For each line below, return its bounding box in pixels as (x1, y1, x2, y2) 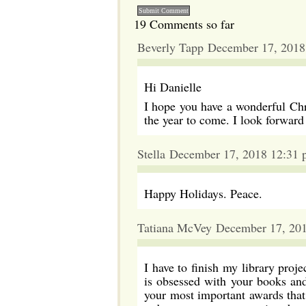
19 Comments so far (134, 16, 234, 32)
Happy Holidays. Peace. (144, 185, 262, 201)
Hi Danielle (144, 79, 201, 95)
